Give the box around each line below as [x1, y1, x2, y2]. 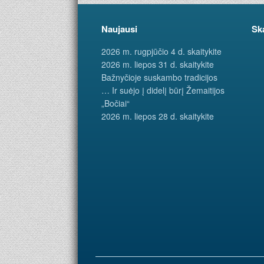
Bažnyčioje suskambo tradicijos [101, 71, 217, 84]
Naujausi [101, 22, 137, 36]
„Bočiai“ [101, 97, 130, 110]
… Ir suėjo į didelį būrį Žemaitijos [101, 84, 225, 97]
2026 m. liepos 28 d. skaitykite [101, 110, 214, 123]
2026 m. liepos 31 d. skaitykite [101, 58, 214, 71]
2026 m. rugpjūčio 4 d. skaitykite [101, 45, 222, 58]
